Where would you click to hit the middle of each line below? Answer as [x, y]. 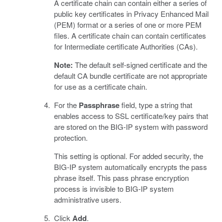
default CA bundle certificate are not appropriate [131, 76]
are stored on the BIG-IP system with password [131, 127]
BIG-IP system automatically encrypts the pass [131, 167]
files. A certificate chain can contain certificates [130, 36]
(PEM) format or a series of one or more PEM [128, 25]
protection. [71, 138]
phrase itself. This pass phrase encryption [121, 178]
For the [66, 105]
